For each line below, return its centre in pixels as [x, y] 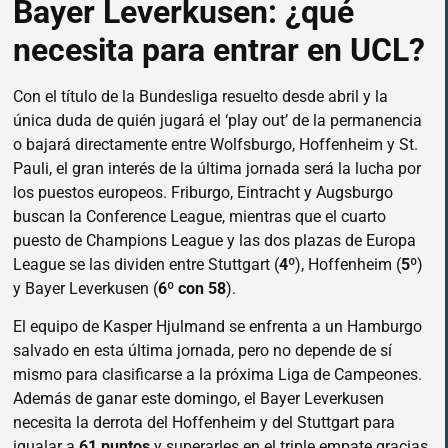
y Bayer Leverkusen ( [85, 288]
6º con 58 [192, 288]
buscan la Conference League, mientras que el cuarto [199, 216]
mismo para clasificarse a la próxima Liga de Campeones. [217, 375]
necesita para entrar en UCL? [219, 49]
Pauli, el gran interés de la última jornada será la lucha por [217, 168]
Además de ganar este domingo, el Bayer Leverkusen [198, 399]
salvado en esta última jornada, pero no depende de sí [202, 351]
